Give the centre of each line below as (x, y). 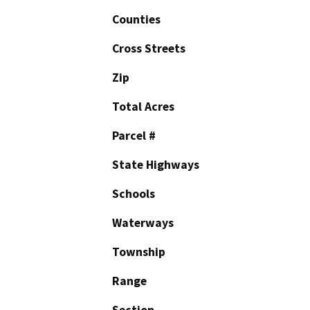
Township (139, 252)
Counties (136, 19)
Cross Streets (149, 48)
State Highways (156, 164)
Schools (134, 193)
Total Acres (143, 106)
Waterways (143, 222)
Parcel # (134, 135)
